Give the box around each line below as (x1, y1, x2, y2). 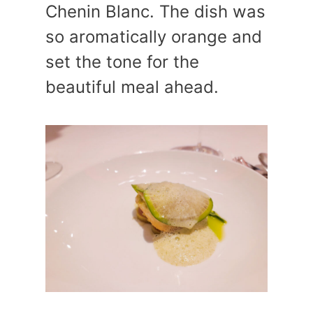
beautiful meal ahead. (45, 77, 219, 97)
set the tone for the (45, 52, 199, 72)
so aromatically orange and (45, 27, 262, 47)
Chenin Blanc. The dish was (45, 1, 265, 22)
